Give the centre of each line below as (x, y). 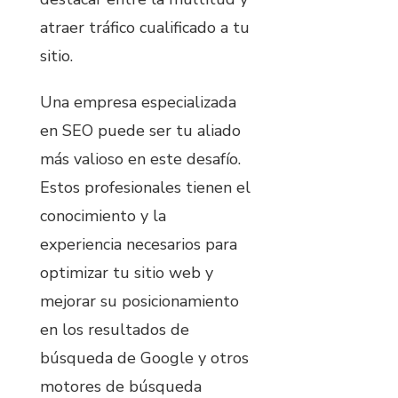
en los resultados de (115, 330)
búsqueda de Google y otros (144, 358)
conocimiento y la (103, 216)
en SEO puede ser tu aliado (140, 131)
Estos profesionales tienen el (145, 188)
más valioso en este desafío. (140, 159)
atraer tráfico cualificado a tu (145, 28)
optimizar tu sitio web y (127, 273)
